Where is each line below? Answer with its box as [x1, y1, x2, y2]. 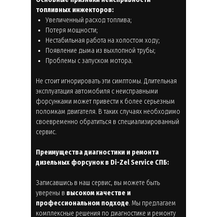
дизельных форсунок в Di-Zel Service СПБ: [36, 158, 169, 167]
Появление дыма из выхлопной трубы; [46, 46, 155, 55]
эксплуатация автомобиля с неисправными [36, 87, 158, 95]
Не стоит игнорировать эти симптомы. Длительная [36, 77, 177, 85]
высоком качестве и [66, 188, 131, 197]
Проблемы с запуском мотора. [46, 56, 133, 65]
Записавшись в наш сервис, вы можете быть [36, 178, 160, 187]
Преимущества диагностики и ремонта [36, 148, 159, 156]
